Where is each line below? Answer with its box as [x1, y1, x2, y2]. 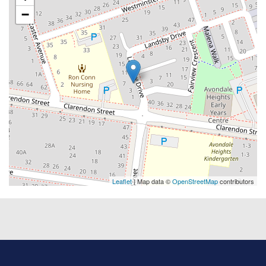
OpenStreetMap [172, 176, 218, 186]
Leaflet [112, 176, 132, 186]
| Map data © [132, 176, 172, 186]
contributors [218, 176, 254, 186]
